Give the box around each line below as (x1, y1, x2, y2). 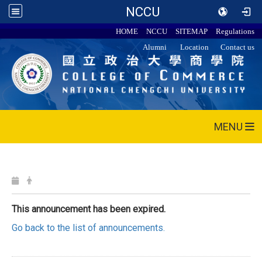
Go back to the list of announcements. (12, 222, 165, 234)
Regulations (216, 27, 255, 36)
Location (180, 43, 209, 51)
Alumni (143, 43, 167, 51)
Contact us (220, 43, 255, 51)
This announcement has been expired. (12, 204, 166, 215)
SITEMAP (175, 27, 208, 36)
